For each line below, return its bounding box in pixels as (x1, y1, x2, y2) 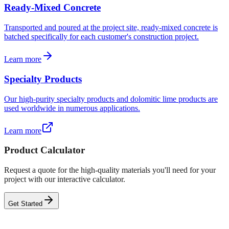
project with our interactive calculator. (4, 174, 125, 184)
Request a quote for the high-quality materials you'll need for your (4, 165, 216, 174)
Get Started (8, 199, 42, 208)
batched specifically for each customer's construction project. (4, 32, 199, 41)
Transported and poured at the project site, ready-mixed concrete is (4, 23, 218, 32)
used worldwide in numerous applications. (4, 103, 140, 112)
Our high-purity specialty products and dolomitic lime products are (4, 94, 218, 103)
